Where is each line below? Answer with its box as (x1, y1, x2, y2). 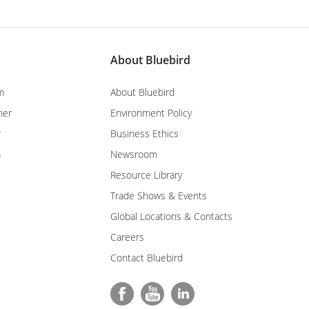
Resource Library (110, 168, 182, 182)
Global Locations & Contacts (110, 210, 232, 223)
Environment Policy (110, 106, 192, 120)
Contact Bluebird (110, 251, 183, 265)
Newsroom (110, 148, 157, 161)
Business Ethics (110, 127, 179, 141)
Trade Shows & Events (110, 189, 207, 203)
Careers (110, 230, 144, 244)
